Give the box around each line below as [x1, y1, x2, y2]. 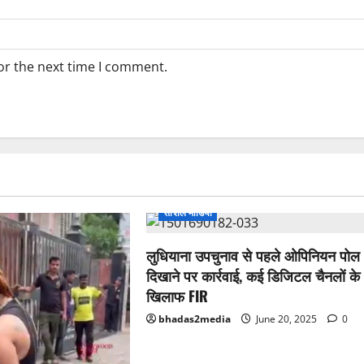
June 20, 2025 [253, 312, 320, 327]
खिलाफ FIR [146, 285, 209, 307]
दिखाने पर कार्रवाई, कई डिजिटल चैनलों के [146, 265, 361, 287]
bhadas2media [158, 312, 232, 327]
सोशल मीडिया [163, 206, 213, 220]
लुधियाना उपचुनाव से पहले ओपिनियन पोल [146, 245, 361, 266]
